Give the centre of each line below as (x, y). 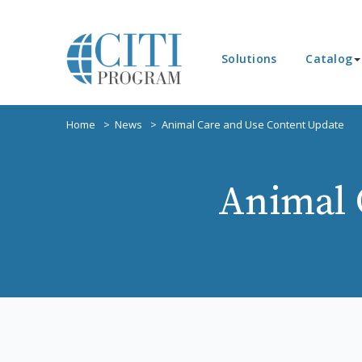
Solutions (249, 59)
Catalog (329, 59)
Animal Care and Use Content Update (253, 124)
